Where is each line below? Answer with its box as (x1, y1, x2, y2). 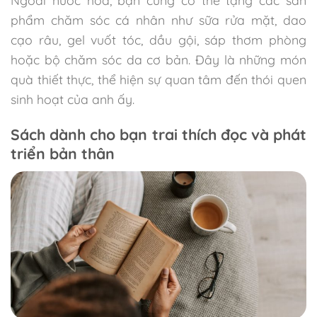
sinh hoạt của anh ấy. (11, 91, 134, 108)
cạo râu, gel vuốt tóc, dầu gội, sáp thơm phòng (11, 32, 306, 48)
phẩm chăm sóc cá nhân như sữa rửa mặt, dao (11, 12, 306, 28)
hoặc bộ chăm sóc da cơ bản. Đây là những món (11, 52, 306, 68)
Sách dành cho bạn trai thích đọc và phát (11, 125, 306, 144)
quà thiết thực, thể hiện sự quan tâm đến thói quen (11, 71, 306, 88)
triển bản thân (11, 144, 115, 163)
